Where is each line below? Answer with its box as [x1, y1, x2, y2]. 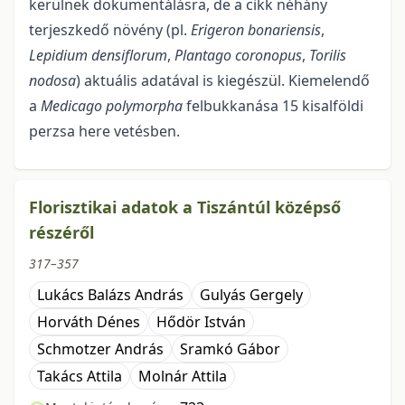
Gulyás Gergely [200, 285, 303, 306]
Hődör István [156, 312, 246, 333]
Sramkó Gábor [180, 339, 280, 360]
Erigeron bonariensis [191, 20, 321, 41]
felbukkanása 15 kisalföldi [183, 96, 363, 117]
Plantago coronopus [174, 45, 302, 66]
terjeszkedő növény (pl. [29, 20, 191, 41]
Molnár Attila [138, 366, 227, 387]
